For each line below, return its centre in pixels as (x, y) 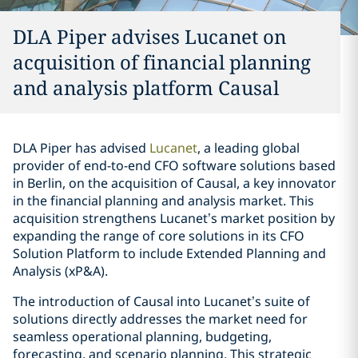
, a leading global (249, 148)
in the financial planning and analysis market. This (163, 201)
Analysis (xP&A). (60, 271)
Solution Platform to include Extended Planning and (169, 253)
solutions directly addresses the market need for (160, 319)
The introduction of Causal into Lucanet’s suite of (161, 301)
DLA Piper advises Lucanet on (149, 36)
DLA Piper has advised (80, 148)
